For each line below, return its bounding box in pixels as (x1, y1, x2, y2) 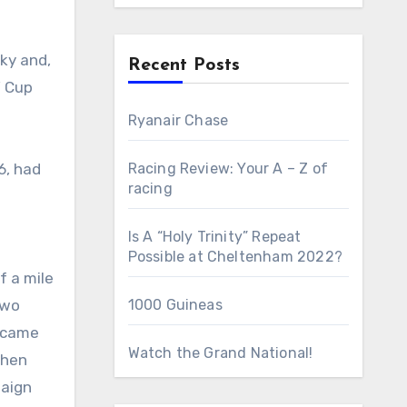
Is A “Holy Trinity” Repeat (127, 228, 302, 245)
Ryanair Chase (127, 112, 229, 129)
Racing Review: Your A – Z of (127, 160, 329, 177)
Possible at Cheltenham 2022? (127, 248, 343, 265)
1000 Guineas (127, 296, 223, 313)
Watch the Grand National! (127, 344, 313, 362)
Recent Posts (127, 56, 240, 74)
